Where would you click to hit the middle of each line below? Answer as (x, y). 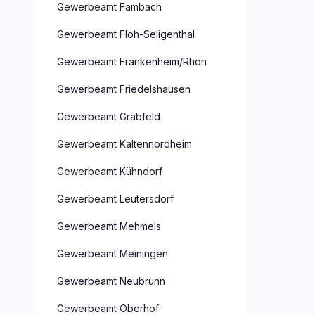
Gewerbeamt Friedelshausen (124, 89)
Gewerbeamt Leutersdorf (115, 199)
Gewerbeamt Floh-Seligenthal (126, 34)
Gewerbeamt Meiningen (112, 253)
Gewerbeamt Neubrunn (111, 281)
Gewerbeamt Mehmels (109, 226)
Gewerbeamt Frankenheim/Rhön (132, 62)
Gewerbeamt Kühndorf (110, 171)
